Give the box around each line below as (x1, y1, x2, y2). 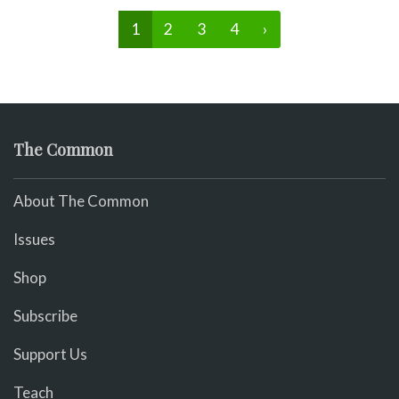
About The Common (13, 191, 149, 210)
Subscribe (13, 306, 77, 325)
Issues (13, 230, 55, 248)
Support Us (13, 345, 87, 363)
